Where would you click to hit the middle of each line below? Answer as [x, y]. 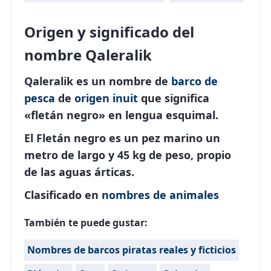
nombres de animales [160, 195]
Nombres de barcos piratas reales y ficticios [132, 250]
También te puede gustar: [86, 223]
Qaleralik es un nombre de [98, 81]
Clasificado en [63, 195]
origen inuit [106, 98]
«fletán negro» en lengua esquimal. [121, 115]
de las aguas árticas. [79, 172]
